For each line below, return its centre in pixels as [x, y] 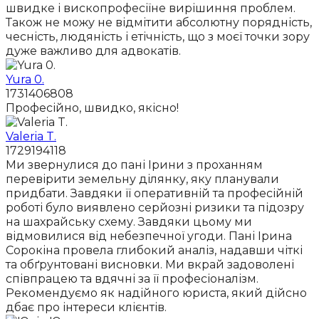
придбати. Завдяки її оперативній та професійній [155, 194]
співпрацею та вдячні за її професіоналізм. [132, 279]
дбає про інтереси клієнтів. [86, 308]
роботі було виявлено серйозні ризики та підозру [155, 208]
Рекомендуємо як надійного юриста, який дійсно [156, 293]
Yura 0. [25, 80]
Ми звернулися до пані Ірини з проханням [134, 165]
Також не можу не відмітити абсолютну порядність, [159, 23]
